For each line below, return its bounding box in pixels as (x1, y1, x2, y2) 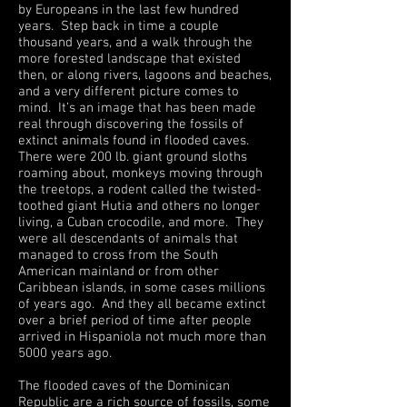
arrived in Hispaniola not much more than (18, 329, 266, 345)
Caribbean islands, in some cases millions (18, 280, 265, 296)
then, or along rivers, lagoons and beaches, (18, 67, 272, 84)
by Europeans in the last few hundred (18, 2, 239, 18)
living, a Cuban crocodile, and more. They (18, 214, 263, 231)
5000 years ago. (18, 345, 112, 362)
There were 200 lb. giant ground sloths (18, 149, 247, 165)
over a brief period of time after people (18, 313, 252, 329)
